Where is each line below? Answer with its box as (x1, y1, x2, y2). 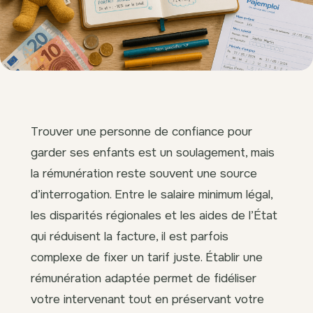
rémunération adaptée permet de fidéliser (31, 270, 256, 286)
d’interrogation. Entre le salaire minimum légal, (31, 186, 272, 202)
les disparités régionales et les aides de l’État (31, 207, 277, 223)
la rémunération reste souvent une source (31, 165, 257, 181)
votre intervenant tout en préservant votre (31, 291, 264, 307)
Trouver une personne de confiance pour (31, 123, 252, 139)
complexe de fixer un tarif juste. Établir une (31, 249, 263, 265)
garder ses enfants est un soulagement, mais (31, 144, 275, 160)
